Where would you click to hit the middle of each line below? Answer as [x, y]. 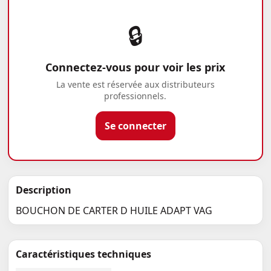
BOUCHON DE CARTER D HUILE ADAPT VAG [114, 211]
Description [44, 190]
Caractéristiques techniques [84, 254]
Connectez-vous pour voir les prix [135, 67]
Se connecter [135, 126]
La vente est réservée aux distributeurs [135, 85]
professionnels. [135, 96]
